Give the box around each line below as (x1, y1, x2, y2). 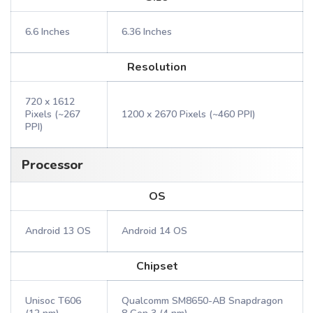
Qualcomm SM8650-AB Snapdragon (122, 294, 283, 307)
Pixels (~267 (25, 108, 80, 121)
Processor (22, 156, 83, 173)
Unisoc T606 (25, 294, 81, 307)
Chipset (136, 259, 178, 274)
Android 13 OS (25, 224, 91, 238)
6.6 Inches (25, 25, 70, 38)
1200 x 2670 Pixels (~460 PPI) (122, 108, 256, 121)
